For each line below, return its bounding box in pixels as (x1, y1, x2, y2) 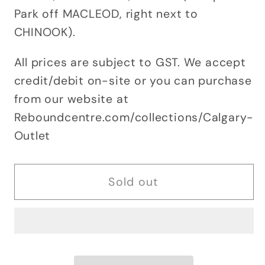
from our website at (14, 91, 129, 106)
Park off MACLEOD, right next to (14, 7, 198, 22)
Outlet (14, 128, 51, 143)
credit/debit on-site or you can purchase (14, 73, 252, 88)
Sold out (108, 174, 159, 189)
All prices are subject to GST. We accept (14, 54, 246, 70)
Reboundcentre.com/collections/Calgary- (14, 109, 254, 125)
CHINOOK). (14, 25, 76, 40)
